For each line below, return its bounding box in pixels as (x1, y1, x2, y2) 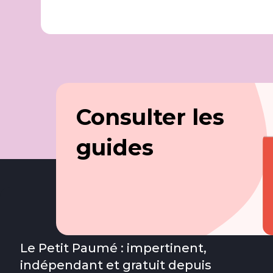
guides (76, 134, 154, 161)
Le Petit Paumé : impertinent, (20, 241, 207, 255)
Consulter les (76, 104, 224, 130)
